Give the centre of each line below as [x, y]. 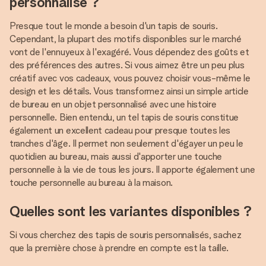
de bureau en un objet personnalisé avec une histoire [113, 104]
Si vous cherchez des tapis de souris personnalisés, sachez [126, 235]
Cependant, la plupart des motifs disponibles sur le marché [126, 39]
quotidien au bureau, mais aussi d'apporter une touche [116, 156]
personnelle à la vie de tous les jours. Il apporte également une [132, 170]
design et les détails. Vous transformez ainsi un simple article [129, 91]
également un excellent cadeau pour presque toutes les [120, 130]
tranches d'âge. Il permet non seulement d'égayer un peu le [126, 143]
